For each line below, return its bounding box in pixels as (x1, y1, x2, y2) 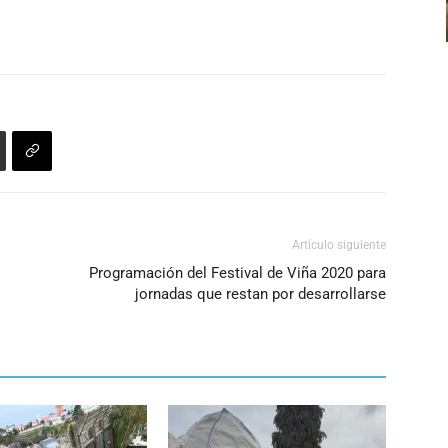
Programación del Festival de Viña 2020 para (89, 263, 386, 282)
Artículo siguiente (292, 237, 386, 252)
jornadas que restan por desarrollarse (135, 284, 386, 303)
